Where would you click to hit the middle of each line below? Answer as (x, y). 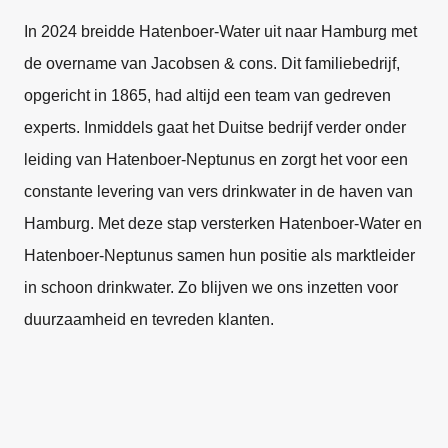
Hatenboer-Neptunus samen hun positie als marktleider (219, 255)
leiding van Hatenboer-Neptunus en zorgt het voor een (216, 159)
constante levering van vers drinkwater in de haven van (218, 191)
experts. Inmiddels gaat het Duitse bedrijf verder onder (215, 127)
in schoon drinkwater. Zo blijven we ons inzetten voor (211, 287)
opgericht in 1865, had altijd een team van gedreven (207, 95)
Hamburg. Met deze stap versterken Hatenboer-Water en (223, 223)
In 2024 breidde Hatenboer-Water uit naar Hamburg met (220, 31)
